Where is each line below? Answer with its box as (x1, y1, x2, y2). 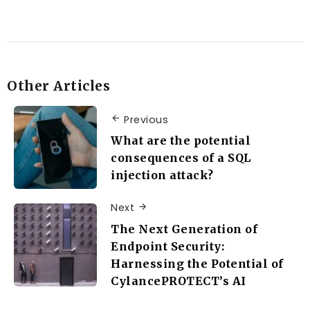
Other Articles (7, 77, 110, 95)
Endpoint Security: (111, 239, 224, 253)
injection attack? (111, 168, 214, 183)
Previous (124, 112, 168, 127)
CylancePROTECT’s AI (111, 273, 246, 288)
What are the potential (111, 134, 250, 148)
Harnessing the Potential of (111, 256, 284, 271)
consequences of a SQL (111, 151, 251, 165)
